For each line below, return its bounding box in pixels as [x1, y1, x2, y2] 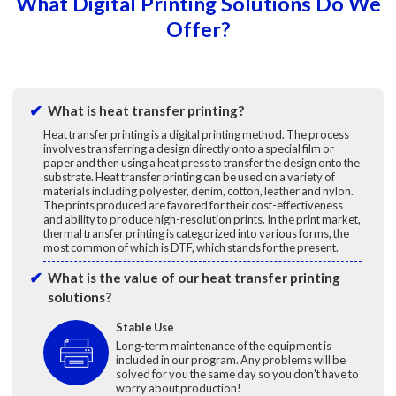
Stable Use [115, 319, 174, 334]
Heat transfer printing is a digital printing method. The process [42, 126, 349, 141]
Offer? [166, 16, 230, 42]
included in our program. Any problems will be [115, 352, 346, 367]
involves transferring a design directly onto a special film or [42, 141, 334, 156]
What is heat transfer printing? [47, 103, 244, 119]
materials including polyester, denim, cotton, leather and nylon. [42, 183, 354, 198]
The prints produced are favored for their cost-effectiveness [42, 197, 343, 212]
